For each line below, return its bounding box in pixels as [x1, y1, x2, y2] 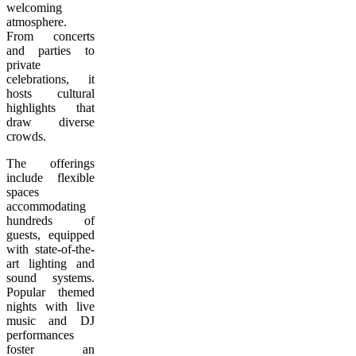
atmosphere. [6, 15, 67, 29]
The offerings [6, 157, 95, 170]
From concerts [6, 29, 95, 43]
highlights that [6, 101, 95, 114]
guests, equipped [6, 228, 95, 242]
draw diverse [6, 115, 95, 129]
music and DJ [6, 314, 95, 327]
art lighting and [6, 257, 95, 270]
